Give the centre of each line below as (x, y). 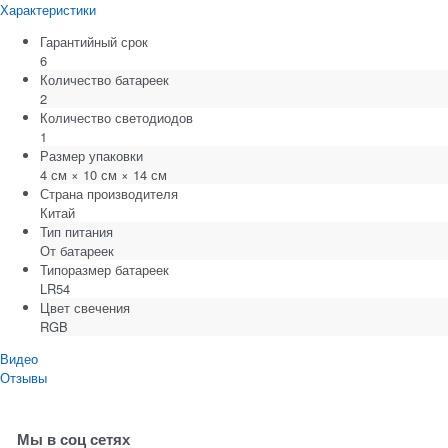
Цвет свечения (85, 307)
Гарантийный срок (94, 41)
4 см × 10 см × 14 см (103, 174)
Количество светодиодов (116, 117)
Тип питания (76, 231)
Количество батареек (104, 79)
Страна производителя (109, 193)
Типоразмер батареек (104, 269)
